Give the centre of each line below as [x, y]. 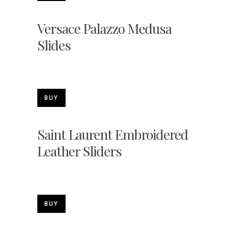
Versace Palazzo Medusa [104, 29]
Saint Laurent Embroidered [113, 134]
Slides [54, 45]
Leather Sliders [79, 151]
